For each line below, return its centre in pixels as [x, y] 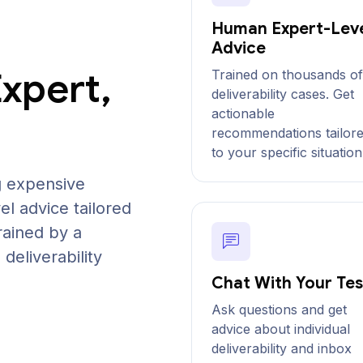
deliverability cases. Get [283, 94]
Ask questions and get [279, 310]
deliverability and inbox [282, 348]
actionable [243, 113]
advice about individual [281, 329]
